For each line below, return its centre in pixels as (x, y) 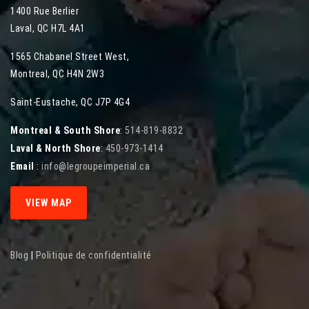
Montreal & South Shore (65, 130)
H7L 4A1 (68, 28)
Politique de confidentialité (93, 255)
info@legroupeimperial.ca (96, 166)
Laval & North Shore (56, 148)
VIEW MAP (49, 202)
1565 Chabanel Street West (69, 56)
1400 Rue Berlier (44, 11)
